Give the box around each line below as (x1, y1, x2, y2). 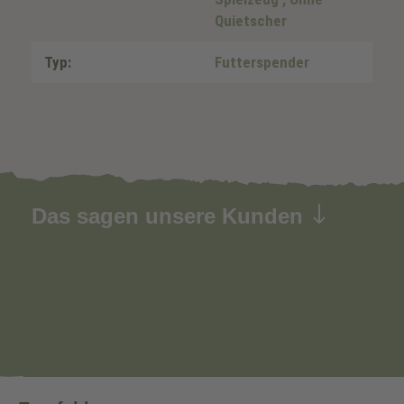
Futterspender (215, 53, 309, 71)
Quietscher (215, 12, 287, 30)
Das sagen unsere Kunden (32, 204, 309, 228)
